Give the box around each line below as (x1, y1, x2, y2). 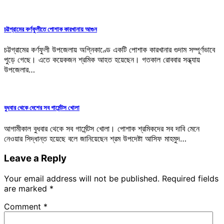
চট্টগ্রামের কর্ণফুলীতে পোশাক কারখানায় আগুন (4, 25, 97, 33)
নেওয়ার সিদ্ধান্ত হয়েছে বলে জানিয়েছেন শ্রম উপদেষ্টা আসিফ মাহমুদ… (4, 133, 186, 143)
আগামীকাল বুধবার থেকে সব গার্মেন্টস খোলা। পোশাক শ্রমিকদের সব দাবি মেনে (4, 123, 199, 133)
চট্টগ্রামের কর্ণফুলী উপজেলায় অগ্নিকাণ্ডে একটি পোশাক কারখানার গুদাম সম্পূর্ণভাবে (4, 44, 215, 55)
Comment (4, 201, 43, 212)
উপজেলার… (4, 64, 35, 75)
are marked (4, 183, 49, 194)
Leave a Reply (4, 152, 66, 164)
